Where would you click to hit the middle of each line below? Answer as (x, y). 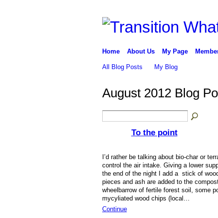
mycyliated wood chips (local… (146, 199)
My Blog (166, 67)
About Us (141, 51)
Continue (114, 209)
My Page (175, 51)
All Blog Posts (122, 67)
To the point (154, 133)
